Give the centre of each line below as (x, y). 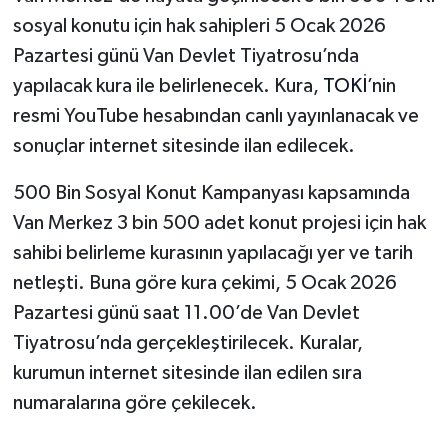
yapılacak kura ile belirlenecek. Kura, (167, 85)
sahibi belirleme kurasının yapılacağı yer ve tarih (212, 252)
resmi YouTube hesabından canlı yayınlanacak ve (215, 115)
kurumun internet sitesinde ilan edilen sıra (187, 372)
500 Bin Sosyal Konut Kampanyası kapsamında (211, 192)
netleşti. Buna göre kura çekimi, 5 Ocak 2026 (204, 282)
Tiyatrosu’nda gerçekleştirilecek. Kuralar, (187, 342)
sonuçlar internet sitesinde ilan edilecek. (183, 145)
